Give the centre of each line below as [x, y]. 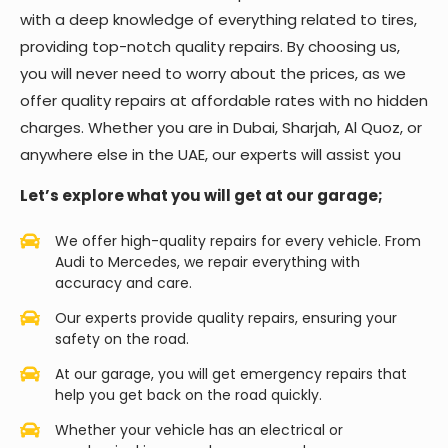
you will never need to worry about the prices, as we [213, 73]
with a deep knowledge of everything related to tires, [218, 19]
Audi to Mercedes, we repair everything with [207, 261]
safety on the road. [122, 338]
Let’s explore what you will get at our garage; [201, 196]
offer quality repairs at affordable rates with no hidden [224, 100]
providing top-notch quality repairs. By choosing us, [210, 46]
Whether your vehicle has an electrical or [199, 429]
